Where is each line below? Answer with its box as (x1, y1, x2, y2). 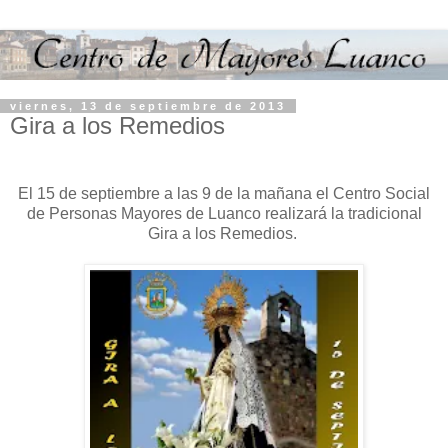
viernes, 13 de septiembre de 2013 (10, 100, 286, 113)
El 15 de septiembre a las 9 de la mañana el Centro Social (18, 185, 430, 203)
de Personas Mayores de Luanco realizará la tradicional (26, 205, 422, 223)
